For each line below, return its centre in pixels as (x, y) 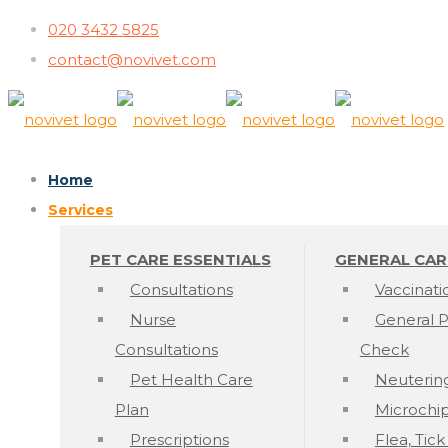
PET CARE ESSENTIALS (180, 259)
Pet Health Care (191, 379)
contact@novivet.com (132, 59)
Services (80, 210)
